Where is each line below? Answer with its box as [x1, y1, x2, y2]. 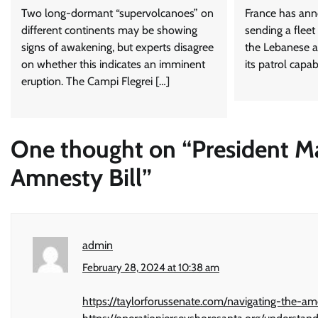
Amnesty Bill [11, 163, 142, 192]
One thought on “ [11, 134, 192, 164]
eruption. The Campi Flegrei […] [21, 75, 170, 89]
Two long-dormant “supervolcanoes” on [21, 6, 214, 21]
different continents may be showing [21, 23, 197, 38]
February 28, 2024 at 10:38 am [82, 261, 219, 275]
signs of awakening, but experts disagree [21, 40, 214, 55]
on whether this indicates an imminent [21, 57, 205, 72]
